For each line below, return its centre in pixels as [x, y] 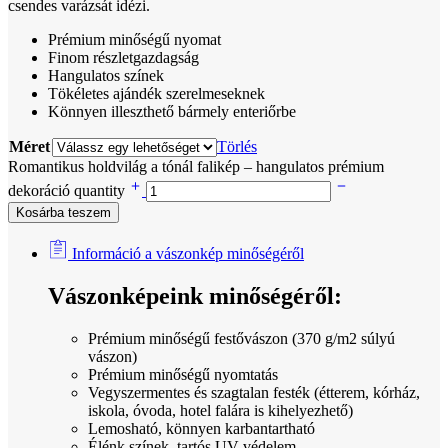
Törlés [237, 147]
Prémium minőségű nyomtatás [183, 375]
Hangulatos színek [106, 76]
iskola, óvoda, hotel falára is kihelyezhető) [220, 411]
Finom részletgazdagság [123, 58]
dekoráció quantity [68, 191]
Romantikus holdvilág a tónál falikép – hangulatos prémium [196, 167]
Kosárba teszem [63, 213]
